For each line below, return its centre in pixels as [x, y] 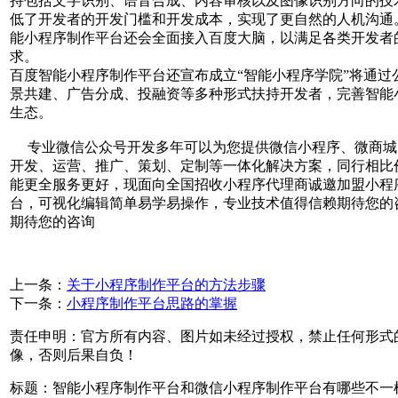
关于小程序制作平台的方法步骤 [166, 284]
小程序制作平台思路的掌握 [152, 303]
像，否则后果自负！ [74, 354]
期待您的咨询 [52, 221]
